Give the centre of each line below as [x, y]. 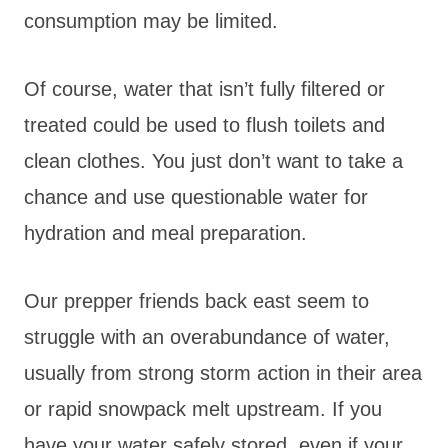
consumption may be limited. [151, 20]
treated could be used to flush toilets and [204, 124]
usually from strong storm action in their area [223, 372]
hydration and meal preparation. [165, 232]
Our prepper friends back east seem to [196, 300]
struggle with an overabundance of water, [207, 336]
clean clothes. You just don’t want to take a [213, 160]
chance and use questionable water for [196, 196]
